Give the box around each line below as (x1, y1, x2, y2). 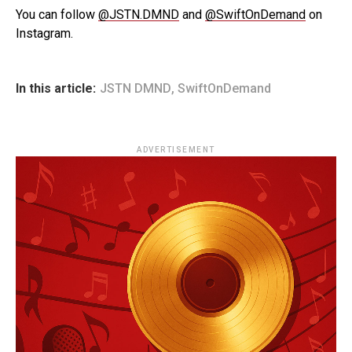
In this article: (16, 81, 96, 96)
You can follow (16, 7, 98, 22)
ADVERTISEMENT (137, 145, 215, 154)
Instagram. (16, 26, 73, 41)
